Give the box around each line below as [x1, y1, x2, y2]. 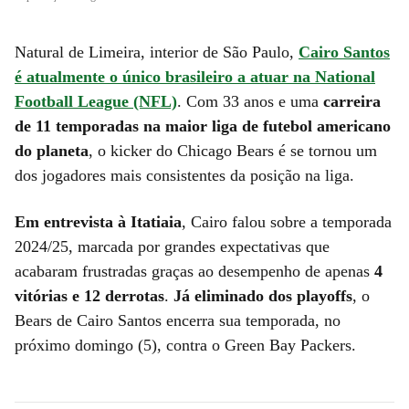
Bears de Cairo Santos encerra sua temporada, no [15, 310, 341, 330]
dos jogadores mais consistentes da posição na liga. [15, 165, 354, 184]
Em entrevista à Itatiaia [15, 212, 182, 231]
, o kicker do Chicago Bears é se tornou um [89, 141, 377, 160]
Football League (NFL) [15, 91, 177, 110]
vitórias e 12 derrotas [15, 286, 164, 305]
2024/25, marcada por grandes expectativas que [15, 236, 330, 256]
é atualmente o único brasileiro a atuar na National [15, 67, 375, 86]
